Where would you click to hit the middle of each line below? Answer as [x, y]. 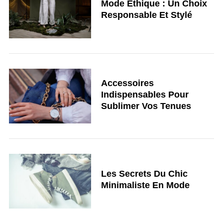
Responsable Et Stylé [146, 15]
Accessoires [127, 83]
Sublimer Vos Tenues [146, 106]
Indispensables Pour [145, 94]
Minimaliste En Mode [145, 185]
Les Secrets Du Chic [144, 174]
